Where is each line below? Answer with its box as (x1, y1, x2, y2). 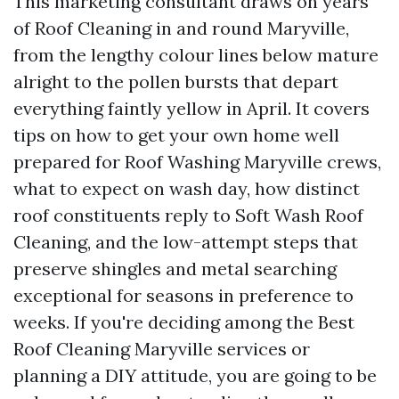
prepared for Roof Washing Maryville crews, (13, 151, 381, 173)
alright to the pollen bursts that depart (13, 70, 338, 93)
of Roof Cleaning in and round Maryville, (13, 17, 349, 39)
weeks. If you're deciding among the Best (13, 311, 354, 333)
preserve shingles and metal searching (13, 257, 337, 280)
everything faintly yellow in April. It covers (13, 97, 370, 119)
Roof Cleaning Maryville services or (13, 338, 310, 360)
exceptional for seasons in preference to (13, 284, 354, 306)
